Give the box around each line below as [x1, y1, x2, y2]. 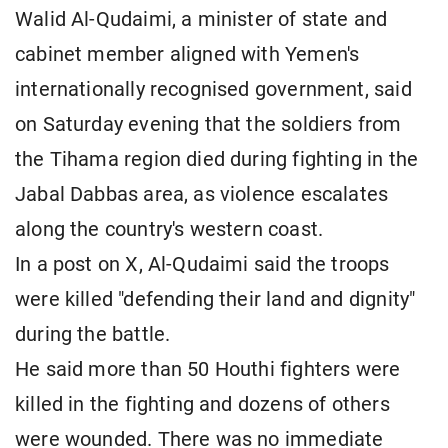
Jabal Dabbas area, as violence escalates [15, 183, 389, 207]
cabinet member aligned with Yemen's [15, 43, 360, 67]
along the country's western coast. [15, 218, 324, 242]
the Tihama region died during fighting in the [15, 148, 419, 172]
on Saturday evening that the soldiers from [15, 113, 402, 137]
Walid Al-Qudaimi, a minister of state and [15, 8, 388, 32]
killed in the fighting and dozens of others [15, 393, 390, 417]
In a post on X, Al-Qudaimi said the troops [15, 253, 390, 277]
